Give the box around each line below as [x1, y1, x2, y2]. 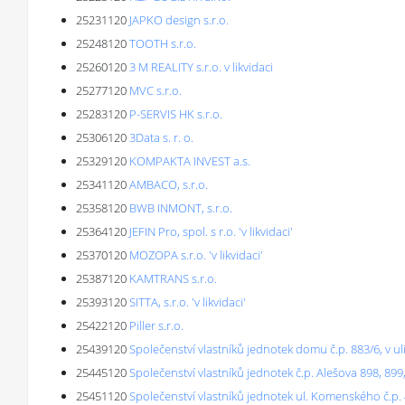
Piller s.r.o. [129, 317, 184, 334]
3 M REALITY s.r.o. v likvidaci [129, 59, 273, 75]
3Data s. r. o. [129, 129, 193, 146]
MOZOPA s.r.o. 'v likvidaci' [129, 247, 263, 263]
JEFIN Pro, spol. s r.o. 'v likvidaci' [129, 223, 293, 240]
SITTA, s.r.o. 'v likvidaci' [129, 294, 246, 310]
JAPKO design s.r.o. [129, 12, 229, 28]
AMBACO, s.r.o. [129, 176, 208, 193]
